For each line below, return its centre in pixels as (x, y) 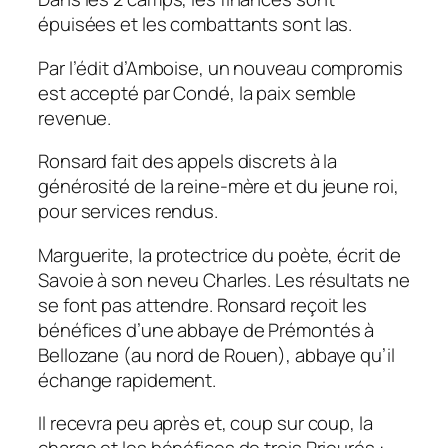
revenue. (75, 117)
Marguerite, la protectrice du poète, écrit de (219, 254)
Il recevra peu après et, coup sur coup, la (205, 423)
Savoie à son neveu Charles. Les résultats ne (224, 279)
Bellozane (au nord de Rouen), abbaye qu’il (216, 354)
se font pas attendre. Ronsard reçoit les (202, 304)
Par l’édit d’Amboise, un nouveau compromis (220, 67)
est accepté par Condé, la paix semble (197, 92)
